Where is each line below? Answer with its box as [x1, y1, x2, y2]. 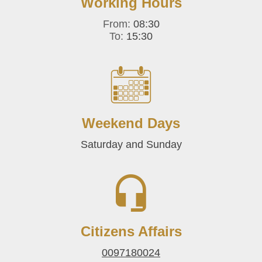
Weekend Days [82, 115, 180, 131]
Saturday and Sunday [80, 139, 182, 150]
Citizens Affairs [80, 223, 182, 239]
